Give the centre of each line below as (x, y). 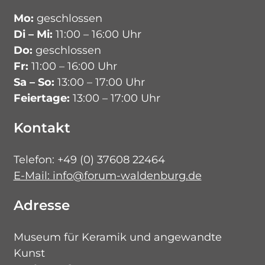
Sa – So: (34, 82)
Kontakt (42, 127)
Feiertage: (41, 98)
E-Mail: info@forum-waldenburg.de (107, 175)
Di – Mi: (33, 34)
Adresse (41, 205)
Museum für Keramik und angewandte (117, 237)
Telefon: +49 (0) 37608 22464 (89, 159)
